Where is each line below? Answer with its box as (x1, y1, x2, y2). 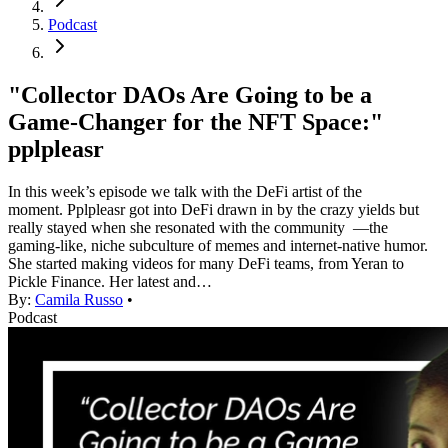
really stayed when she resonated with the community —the (8, 219, 388, 237)
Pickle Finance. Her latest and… (8, 273, 212, 291)
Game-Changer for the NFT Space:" (8, 109, 383, 136)
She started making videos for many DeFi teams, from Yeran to (8, 255, 404, 273)
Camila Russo (35, 291, 123, 309)
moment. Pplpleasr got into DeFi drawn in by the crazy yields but (8, 201, 419, 219)
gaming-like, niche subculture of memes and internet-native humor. (8, 237, 428, 255)
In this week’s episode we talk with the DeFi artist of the (8, 183, 362, 201)
